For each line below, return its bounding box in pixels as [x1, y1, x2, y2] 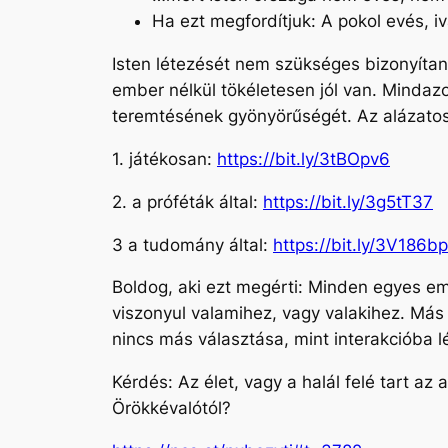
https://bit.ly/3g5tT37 [263, 191, 433, 212]
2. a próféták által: [112, 191, 263, 212]
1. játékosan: [112, 148, 217, 169]
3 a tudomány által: [112, 234, 273, 255]
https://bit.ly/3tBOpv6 [217, 148, 390, 169]
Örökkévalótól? [112, 398, 231, 419]
